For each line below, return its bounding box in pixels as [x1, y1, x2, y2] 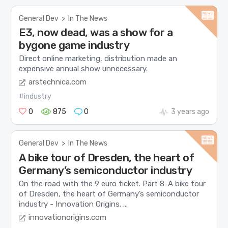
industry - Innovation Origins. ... [19, 199, 128, 209]
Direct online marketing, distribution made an [19, 53, 178, 63]
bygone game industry [19, 38, 130, 51]
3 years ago [170, 107, 209, 117]
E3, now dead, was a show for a [19, 25, 173, 39]
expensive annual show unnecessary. [19, 64, 148, 73]
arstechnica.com [28, 77, 87, 87]
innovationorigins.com [28, 213, 107, 222]
